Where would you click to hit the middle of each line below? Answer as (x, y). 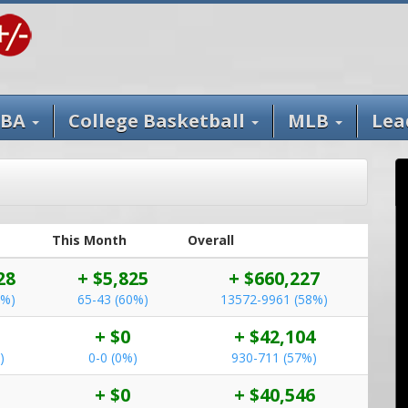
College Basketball (157, 121)
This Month (89, 240)
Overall (211, 240)
